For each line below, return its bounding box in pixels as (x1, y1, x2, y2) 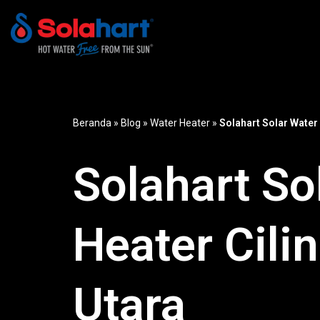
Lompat (11, 33, 54, 48)
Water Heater (150, 117, 210, 129)
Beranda (73, 117, 111, 129)
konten (11, 76, 50, 91)
